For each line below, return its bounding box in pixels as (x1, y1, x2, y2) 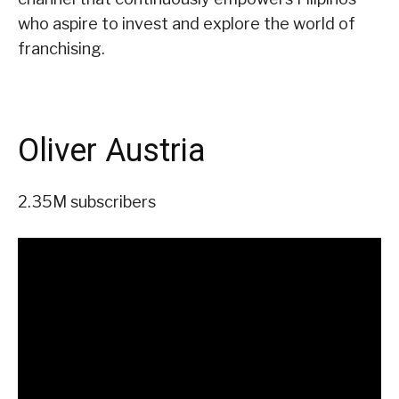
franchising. (18, 38, 105, 58)
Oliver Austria (18, 131, 206, 169)
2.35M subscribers (18, 191, 156, 211)
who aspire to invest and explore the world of (18, 13, 355, 33)
